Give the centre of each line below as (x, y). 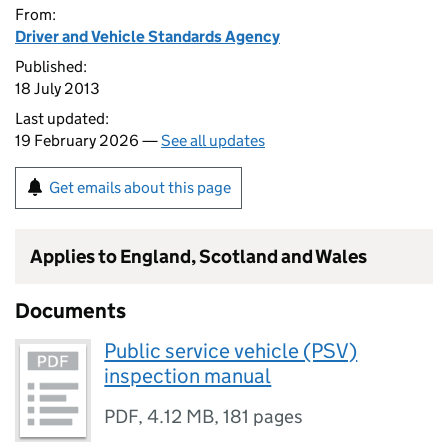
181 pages (263, 416)
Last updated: (62, 118)
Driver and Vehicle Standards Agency (147, 36)
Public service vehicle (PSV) (231, 351)
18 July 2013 (57, 88)
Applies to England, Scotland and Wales (198, 256)
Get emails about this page (140, 187)
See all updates (213, 140)
